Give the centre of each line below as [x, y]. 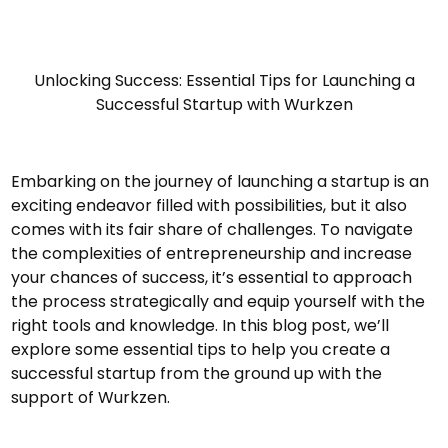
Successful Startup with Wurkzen [224, 104]
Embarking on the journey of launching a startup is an [220, 181]
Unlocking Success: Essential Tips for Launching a [224, 80]
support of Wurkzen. [91, 397]
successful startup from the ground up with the [197, 373]
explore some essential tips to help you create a [201, 349]
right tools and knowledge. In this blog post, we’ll [200, 325]
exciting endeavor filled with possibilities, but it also [209, 205]
